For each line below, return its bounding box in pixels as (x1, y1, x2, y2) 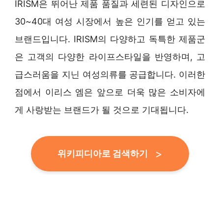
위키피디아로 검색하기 (57, 148, 148, 159)
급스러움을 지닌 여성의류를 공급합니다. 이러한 (15, 69, 205, 80)
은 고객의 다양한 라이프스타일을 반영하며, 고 (15, 51, 205, 62)
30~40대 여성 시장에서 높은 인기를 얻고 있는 (15, 16, 205, 27)
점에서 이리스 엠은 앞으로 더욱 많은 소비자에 (15, 86, 205, 97)
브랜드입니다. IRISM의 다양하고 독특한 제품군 (15, 33, 205, 44)
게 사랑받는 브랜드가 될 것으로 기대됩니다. (15, 104, 189, 115)
